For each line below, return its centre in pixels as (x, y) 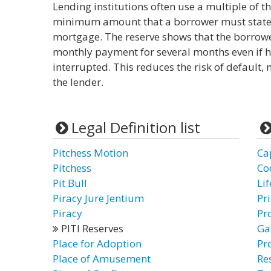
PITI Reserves (91, 228)
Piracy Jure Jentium (98, 198)
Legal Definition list (135, 127)
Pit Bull (70, 183)
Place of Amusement (102, 259)
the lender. (78, 82)
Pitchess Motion (90, 153)
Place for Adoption (97, 243)
